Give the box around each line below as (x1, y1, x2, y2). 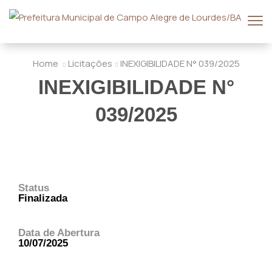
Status (18, 182, 49, 194)
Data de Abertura (18, 226, 100, 239)
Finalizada (18, 192, 67, 204)
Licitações (67, 57, 112, 70)
